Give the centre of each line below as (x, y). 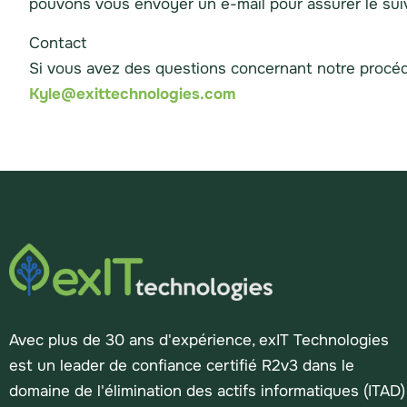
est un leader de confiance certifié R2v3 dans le (182, 365)
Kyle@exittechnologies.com (132, 94)
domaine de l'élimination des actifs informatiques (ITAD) (207, 391)
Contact (58, 43)
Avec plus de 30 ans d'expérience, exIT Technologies (199, 340)
